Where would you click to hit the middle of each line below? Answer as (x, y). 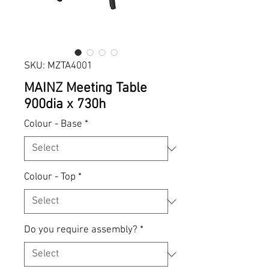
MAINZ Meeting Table (86, 88)
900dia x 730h (65, 104)
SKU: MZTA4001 (58, 66)
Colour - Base (53, 124)
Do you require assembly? (81, 230)
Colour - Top (50, 177)
